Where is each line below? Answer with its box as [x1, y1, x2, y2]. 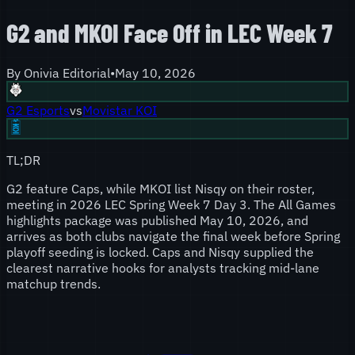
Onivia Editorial [24, 64, 110, 81]
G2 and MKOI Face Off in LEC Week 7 [6, 17, 333, 48]
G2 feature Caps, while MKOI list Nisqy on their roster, [6, 180, 315, 197]
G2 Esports [6, 101, 70, 118]
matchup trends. [6, 275, 101, 292]
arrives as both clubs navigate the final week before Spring [6, 227, 340, 244]
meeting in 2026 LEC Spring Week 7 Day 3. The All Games [6, 196, 336, 212]
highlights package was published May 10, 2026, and [6, 212, 308, 228]
